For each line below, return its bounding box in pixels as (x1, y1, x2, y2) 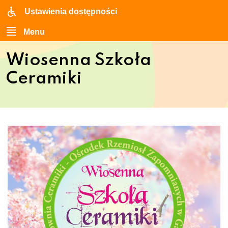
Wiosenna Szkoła (6, 52, 151, 69)
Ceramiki (6, 70, 82, 88)
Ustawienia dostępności (24, 7, 117, 16)
